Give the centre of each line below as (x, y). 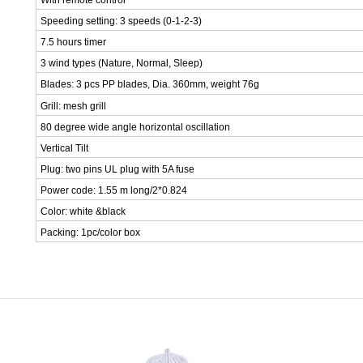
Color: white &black (83, 212)
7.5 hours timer (73, 43)
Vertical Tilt (64, 149)
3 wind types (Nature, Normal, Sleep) (122, 64)
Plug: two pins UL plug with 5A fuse (119, 170)
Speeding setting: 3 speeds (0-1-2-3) (121, 21)
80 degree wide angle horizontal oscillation (135, 128)
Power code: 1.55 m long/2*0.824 (114, 191)
